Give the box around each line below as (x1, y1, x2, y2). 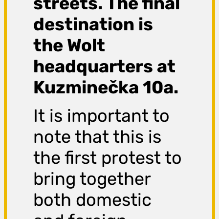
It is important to (33, 105, 170, 127)
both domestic (33, 189, 152, 211)
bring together (33, 168, 151, 190)
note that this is (33, 126, 162, 148)
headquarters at (33, 56, 176, 77)
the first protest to (33, 147, 182, 169)
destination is (33, 14, 153, 35)
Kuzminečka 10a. (33, 77, 179, 98)
